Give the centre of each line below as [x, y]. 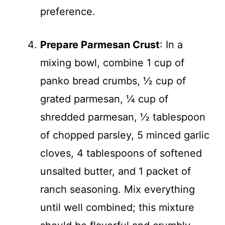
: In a [171, 45]
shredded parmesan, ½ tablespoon [123, 117]
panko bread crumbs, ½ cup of [113, 81]
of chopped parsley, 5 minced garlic [125, 135]
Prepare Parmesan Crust [100, 45]
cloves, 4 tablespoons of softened [121, 153]
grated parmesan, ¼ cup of [104, 99]
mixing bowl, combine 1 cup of [112, 63]
